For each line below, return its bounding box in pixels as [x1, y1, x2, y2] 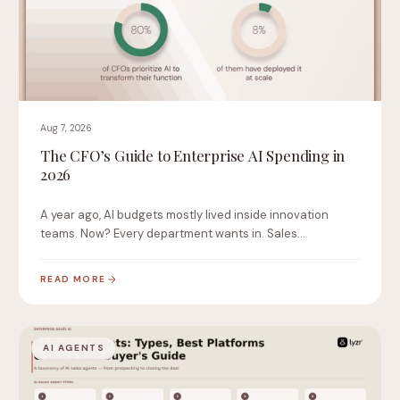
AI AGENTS [43, 342, 105, 354]
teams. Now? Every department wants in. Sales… [40, 225, 305, 241]
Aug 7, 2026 [40, 122, 92, 135]
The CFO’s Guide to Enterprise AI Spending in [40, 146, 346, 166]
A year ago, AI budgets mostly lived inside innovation [40, 206, 329, 222]
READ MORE [40, 273, 106, 286]
